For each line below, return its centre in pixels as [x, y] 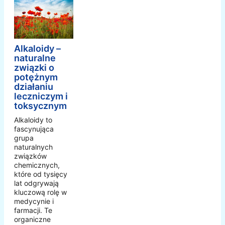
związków [30, 156]
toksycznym [40, 106]
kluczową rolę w [40, 192]
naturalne [35, 58]
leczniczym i [41, 96]
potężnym [36, 77]
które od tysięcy [41, 174]
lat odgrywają [36, 183]
